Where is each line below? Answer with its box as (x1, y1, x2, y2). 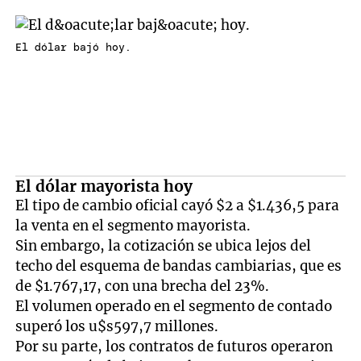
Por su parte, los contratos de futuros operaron (15, 337, 334, 355)
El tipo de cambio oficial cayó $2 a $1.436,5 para (15, 196, 340, 214)
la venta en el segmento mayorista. (15, 216, 251, 234)
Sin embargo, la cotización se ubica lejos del (15, 236, 312, 255)
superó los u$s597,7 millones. (15, 317, 219, 335)
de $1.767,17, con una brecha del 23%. (15, 276, 270, 295)
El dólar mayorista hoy (15, 176, 193, 196)
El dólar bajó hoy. (15, 43, 132, 54)
